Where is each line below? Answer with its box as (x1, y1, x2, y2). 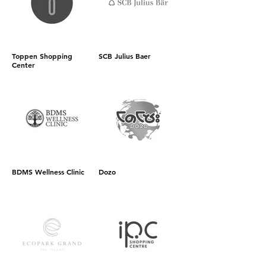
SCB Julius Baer (99, 51, 151, 61)
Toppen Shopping (12, 51, 72, 61)
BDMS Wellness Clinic (12, 167, 84, 176)
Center (12, 60, 35, 69)
